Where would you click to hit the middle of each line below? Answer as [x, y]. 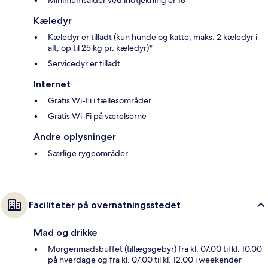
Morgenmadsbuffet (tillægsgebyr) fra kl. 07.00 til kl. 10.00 [155, 249]
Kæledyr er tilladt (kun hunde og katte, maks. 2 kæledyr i [153, 37]
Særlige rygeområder [88, 153]
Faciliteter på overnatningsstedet [105, 205]
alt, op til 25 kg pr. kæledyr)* [100, 48]
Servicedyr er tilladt [84, 63]
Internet [52, 84]
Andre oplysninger [75, 136]
